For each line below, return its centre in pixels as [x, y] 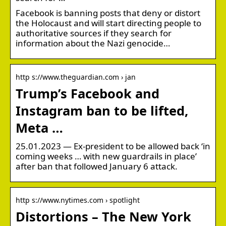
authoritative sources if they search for [94, 33]
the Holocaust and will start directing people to [108, 23]
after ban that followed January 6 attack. [97, 166]
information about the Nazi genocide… [93, 43]
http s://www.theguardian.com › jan [76, 77]
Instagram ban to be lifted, [102, 110]
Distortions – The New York [103, 216]
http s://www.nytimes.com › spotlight [78, 200]
